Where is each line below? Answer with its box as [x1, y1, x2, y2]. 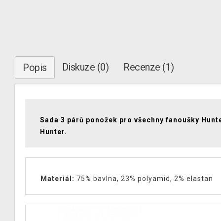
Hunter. [40, 128, 67, 136]
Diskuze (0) [62, 61, 109, 73]
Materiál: [40, 175, 74, 183]
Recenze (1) [123, 61, 174, 73]
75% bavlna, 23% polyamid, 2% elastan [74, 175, 213, 183]
